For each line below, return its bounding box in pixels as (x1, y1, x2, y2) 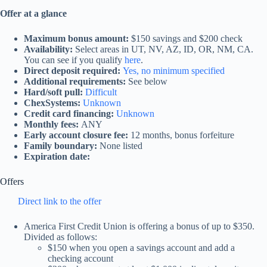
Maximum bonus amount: (24, 33, 131, 44)
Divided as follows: (24, 231, 97, 242)
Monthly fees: (24, 119, 81, 129)
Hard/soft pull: (24, 87, 85, 97)
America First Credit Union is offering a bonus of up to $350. (24, 221, 254, 231)
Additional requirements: (24, 76, 128, 86)
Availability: (24, 44, 75, 54)
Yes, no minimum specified (123, 66, 225, 76)
